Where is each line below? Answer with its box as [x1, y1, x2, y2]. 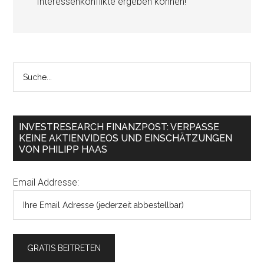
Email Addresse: [13, 177, 80, 188]
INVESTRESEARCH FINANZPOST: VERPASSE [19, 121, 220, 133]
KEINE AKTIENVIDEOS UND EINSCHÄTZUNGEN [19, 133, 233, 144]
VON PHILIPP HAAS [19, 144, 108, 155]
